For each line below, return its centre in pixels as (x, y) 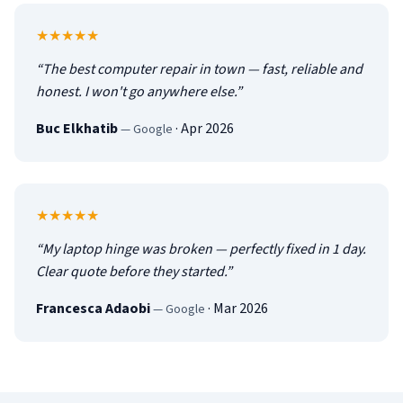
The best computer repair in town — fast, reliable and (202, 70)
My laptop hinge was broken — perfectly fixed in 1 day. (204, 250)
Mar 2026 (241, 309)
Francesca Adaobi (93, 309)
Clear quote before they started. (131, 272)
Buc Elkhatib (77, 129)
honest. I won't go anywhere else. (136, 92)
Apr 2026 (207, 129)
